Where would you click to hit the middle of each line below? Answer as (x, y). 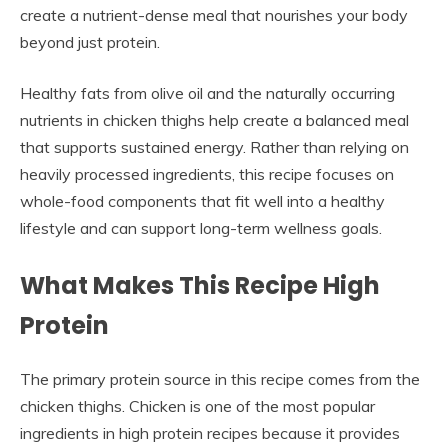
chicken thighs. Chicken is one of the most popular (197, 405)
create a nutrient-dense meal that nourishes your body (214, 14)
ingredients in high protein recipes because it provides (210, 432)
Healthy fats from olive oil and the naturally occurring (207, 92)
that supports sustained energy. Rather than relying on (214, 146)
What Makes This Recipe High (200, 285)
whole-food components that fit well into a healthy (202, 200)
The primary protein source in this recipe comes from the (220, 378)
